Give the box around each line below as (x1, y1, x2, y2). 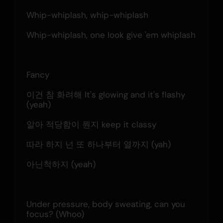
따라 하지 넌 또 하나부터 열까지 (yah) (26, 138, 171, 150)
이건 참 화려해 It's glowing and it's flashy (26, 89, 185, 100)
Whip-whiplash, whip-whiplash (26, 9, 148, 20)
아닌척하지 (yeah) (26, 158, 96, 170)
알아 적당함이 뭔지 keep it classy (26, 118, 156, 130)
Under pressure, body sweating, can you (26, 198, 185, 210)
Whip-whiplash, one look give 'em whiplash (26, 29, 196, 40)
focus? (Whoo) (26, 208, 84, 220)
